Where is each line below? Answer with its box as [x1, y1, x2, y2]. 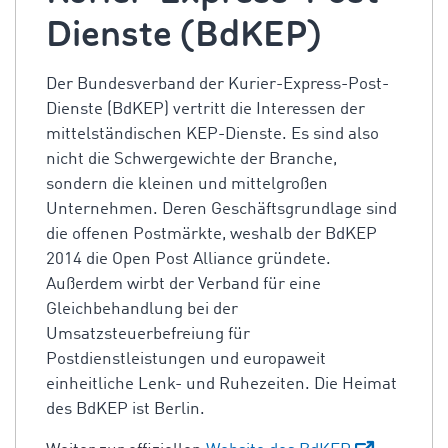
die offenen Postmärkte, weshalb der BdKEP [46, 226, 377, 243]
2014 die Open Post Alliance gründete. [46, 251, 331, 268]
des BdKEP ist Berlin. [46, 401, 205, 418]
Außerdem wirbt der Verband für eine [46, 276, 321, 293]
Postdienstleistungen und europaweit [46, 351, 326, 368]
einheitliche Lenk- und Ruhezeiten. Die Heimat [46, 376, 397, 393]
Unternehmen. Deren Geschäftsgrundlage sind [46, 201, 397, 218]
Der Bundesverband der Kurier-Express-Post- [46, 76, 389, 93]
